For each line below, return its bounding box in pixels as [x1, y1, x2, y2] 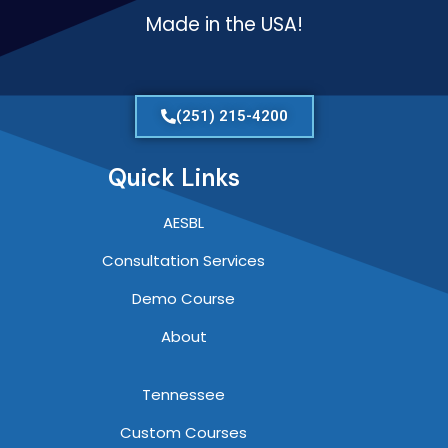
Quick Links [107, 162, 240, 194]
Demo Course [132, 288, 236, 310]
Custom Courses [120, 422, 248, 444]
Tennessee [142, 384, 226, 406]
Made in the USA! [145, 11, 303, 39]
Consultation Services [102, 250, 266, 272]
